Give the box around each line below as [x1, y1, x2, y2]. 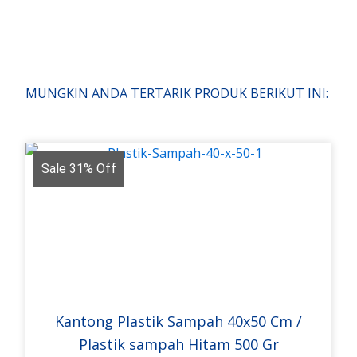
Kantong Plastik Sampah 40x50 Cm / [55, 311, 302, 331]
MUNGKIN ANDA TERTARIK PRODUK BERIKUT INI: [25, 84, 329, 103]
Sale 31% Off [41, 160, 117, 176]
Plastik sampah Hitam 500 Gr [78, 334, 279, 354]
